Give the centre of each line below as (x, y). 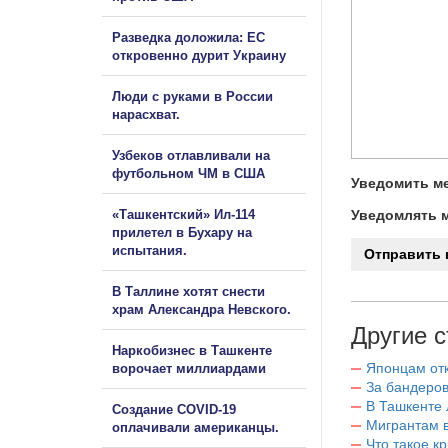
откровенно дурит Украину (199, 55)
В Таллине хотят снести (188, 291)
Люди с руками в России (192, 96)
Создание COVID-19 (174, 409)
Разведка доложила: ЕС (188, 37)
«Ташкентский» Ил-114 (183, 214)
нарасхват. (146, 114)
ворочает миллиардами (189, 368)
